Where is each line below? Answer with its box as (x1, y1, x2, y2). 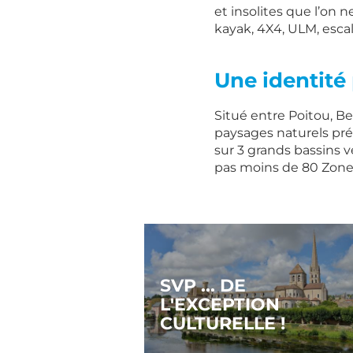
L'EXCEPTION (160, 292, 280, 315)
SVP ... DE (160, 273, 246, 296)
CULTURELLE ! (160, 311, 285, 334)
